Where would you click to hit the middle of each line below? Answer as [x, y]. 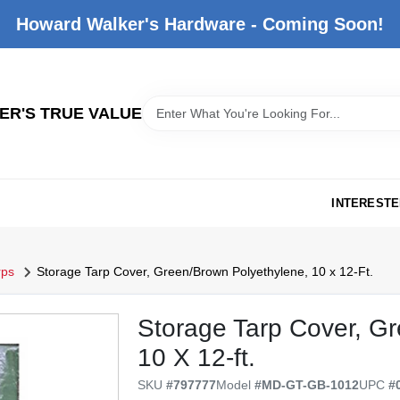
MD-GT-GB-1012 [311, 384]
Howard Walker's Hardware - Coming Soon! [200, 24]
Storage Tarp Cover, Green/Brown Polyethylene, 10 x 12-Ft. [204, 271]
